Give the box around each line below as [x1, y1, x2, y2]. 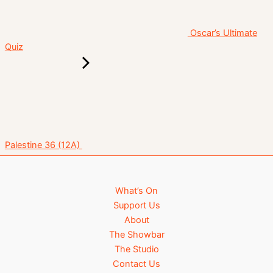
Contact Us [113, 258, 160, 269]
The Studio [114, 243, 159, 255]
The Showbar [108, 229, 165, 240]
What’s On [115, 185, 158, 196]
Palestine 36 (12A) [4, 140, 82, 151]
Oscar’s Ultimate [187, 27, 257, 39]
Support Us [113, 199, 160, 211]
